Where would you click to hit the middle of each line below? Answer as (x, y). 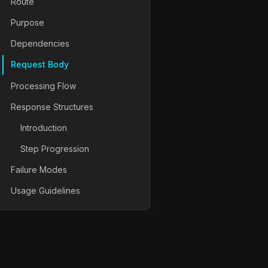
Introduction (44, 127)
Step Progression (55, 149)
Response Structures (52, 106)
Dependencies (40, 44)
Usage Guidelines (45, 191)
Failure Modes (39, 170)
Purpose (28, 22)
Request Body (40, 65)
